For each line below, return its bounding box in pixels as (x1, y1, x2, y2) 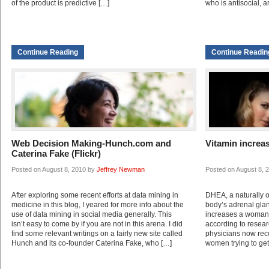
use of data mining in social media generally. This (11, 210, 172, 219)
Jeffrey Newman (97, 166, 145, 174)
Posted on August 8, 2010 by (11, 166, 97, 174)
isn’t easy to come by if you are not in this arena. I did (11, 220, 183, 229)
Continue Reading (17, 48, 78, 57)
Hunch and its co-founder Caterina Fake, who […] (11, 239, 172, 248)
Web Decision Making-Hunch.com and (11, 138, 171, 149)
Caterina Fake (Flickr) (11, 148, 101, 159)
